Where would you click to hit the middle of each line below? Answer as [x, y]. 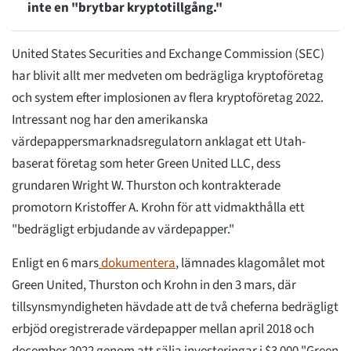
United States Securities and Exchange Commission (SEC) [168, 54]
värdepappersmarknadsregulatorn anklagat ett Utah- [159, 142]
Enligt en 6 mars [55, 264]
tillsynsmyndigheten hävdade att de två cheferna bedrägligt [175, 308]
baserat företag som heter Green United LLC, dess [146, 164]
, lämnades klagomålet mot [250, 264]
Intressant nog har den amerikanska [110, 120]
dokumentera [137, 264]
